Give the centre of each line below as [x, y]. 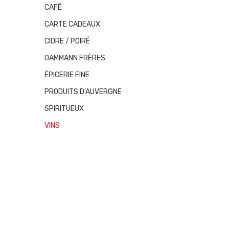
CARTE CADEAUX [72, 24]
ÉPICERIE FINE [67, 75]
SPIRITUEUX [64, 109]
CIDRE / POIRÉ [67, 41]
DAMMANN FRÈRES [75, 58]
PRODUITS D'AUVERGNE [83, 92]
